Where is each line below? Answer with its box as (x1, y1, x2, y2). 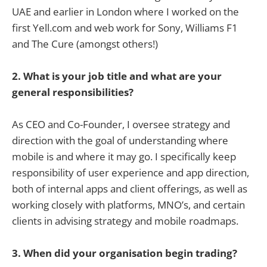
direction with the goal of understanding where (12, 133, 228, 148)
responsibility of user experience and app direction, (12, 166, 249, 180)
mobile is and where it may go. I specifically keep (12, 150, 236, 164)
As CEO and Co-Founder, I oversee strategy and (12, 117, 230, 132)
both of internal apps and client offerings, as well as (12, 182, 247, 196)
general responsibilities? (12, 85, 133, 100)
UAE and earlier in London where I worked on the (12, 4, 239, 18)
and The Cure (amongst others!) (12, 36, 158, 51)
